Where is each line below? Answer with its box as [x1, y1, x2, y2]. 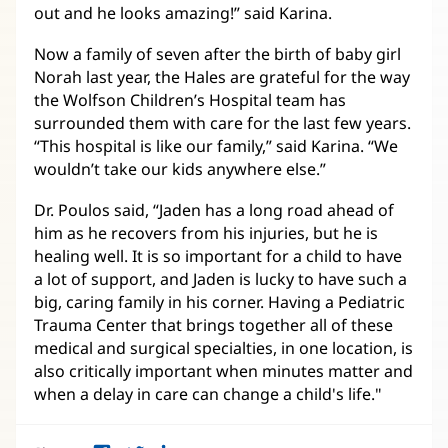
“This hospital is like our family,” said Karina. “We [34, 134, 398, 157]
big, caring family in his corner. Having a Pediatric [34, 290, 405, 313]
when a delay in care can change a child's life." [34, 382, 382, 405]
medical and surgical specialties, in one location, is [34, 336, 413, 359]
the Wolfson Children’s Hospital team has [34, 88, 346, 111]
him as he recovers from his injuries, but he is [34, 221, 378, 244]
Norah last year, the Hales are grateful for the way [34, 65, 410, 88]
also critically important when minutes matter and [34, 359, 413, 382]
